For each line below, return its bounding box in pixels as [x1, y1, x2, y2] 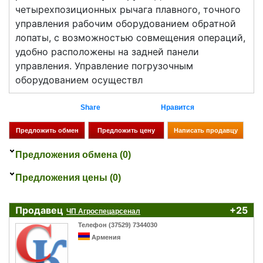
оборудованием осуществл [15, 73, 143, 86]
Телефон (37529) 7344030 [78, 221, 157, 228]
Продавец [15, 204, 63, 216]
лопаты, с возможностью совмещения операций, [15, 31, 245, 43]
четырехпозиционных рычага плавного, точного [15, 3, 241, 15]
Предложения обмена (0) [15, 149, 131, 160]
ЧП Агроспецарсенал [66, 207, 140, 215]
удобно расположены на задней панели [15, 45, 199, 58]
